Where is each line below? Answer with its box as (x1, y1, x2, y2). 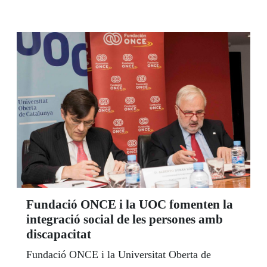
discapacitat (26, 227, 91, 242)
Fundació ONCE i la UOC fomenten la (26, 197, 233, 212)
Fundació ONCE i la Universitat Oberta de (26, 249, 211, 261)
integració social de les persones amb (26, 212, 223, 227)
